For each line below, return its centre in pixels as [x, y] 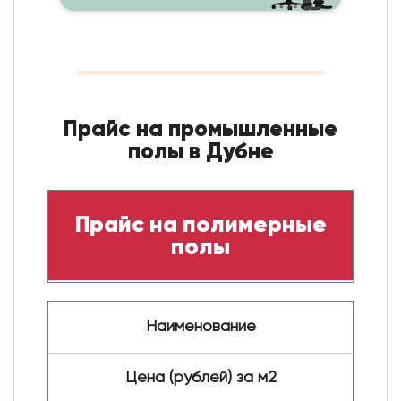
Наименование [200, 326]
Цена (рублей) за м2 [200, 377]
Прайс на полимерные [200, 223]
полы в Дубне [200, 150]
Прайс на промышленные [200, 128]
